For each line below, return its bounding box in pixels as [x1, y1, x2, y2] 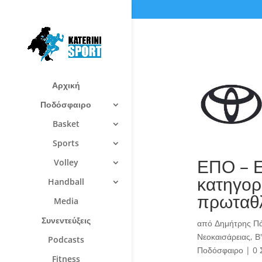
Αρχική [51, 79, 80, 91]
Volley [53, 156, 78, 168]
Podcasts [47, 233, 84, 245]
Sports [53, 137, 79, 149]
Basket [52, 118, 80, 129]
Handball [47, 175, 84, 187]
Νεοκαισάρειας [196, 231, 250, 243]
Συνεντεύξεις [41, 214, 91, 226]
